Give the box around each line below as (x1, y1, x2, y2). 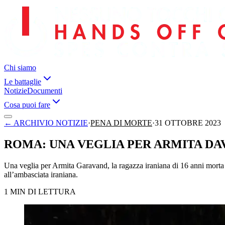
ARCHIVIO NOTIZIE (14, 119, 88, 127)
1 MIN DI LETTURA (4, 187, 76, 196)
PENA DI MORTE (90, 119, 152, 127)
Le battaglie (4, 77, 41, 86)
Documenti (27, 86, 62, 95)
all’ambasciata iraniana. (4, 170, 78, 179)
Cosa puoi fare (4, 100, 50, 109)
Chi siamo (4, 63, 36, 72)
